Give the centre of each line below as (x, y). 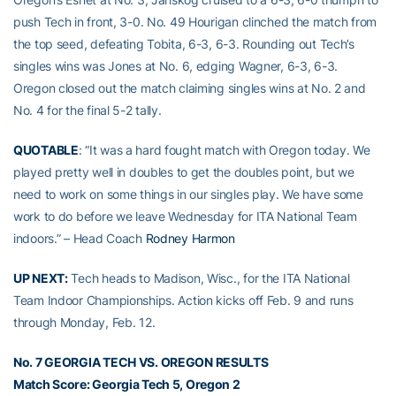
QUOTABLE (46, 150)
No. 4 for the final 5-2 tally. (88, 110)
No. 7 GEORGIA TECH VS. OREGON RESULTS (141, 362)
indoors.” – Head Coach (80, 238)
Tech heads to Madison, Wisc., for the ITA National (209, 278)
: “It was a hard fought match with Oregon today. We (224, 150)
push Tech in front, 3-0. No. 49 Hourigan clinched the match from (195, 22)
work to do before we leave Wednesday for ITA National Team (185, 216)
